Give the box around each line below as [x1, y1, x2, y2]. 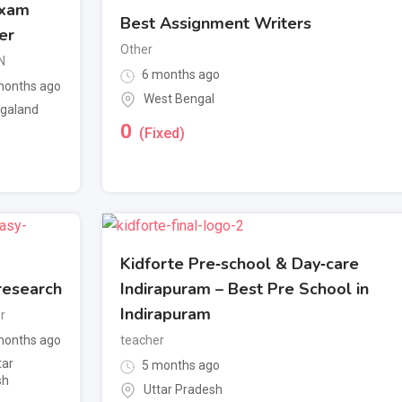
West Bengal [144, 91, 214, 106]
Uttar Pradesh [144, 381, 223, 397]
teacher [120, 333, 164, 348]
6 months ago [139, 67, 220, 83]
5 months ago [139, 358, 220, 373]
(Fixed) [139, 124, 185, 142]
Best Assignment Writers [120, 13, 311, 35]
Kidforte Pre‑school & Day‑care [120, 253, 359, 275]
